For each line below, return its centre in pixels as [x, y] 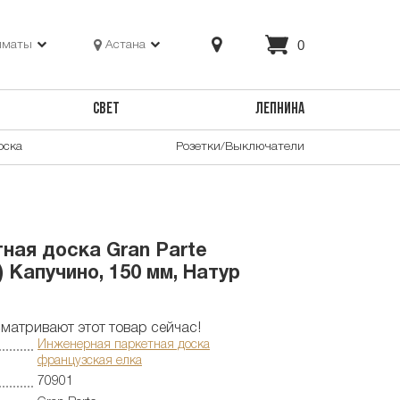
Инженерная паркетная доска [124, 345]
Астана [126, 45]
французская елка [90, 361]
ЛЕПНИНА [279, 110]
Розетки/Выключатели [240, 146]
